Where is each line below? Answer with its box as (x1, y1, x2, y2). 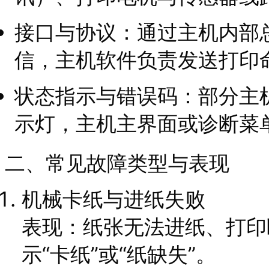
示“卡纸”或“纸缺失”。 (22, 241, 216, 267)
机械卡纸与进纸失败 (22, 186, 205, 211)
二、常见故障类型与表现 (5, 150, 229, 175)
